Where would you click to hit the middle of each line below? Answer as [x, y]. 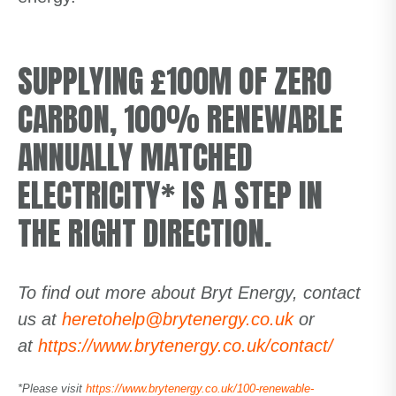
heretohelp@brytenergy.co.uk [178, 319]
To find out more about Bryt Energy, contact [189, 293]
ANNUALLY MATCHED [135, 157]
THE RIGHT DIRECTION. [145, 233]
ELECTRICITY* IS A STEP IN [170, 195]
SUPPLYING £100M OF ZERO [175, 81]
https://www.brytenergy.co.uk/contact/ [191, 346]
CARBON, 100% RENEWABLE [180, 119]
